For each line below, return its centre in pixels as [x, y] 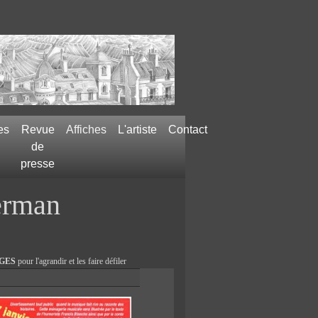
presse [38, 163]
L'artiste [138, 129]
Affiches [87, 129]
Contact [188, 129]
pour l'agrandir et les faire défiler [71, 261]
